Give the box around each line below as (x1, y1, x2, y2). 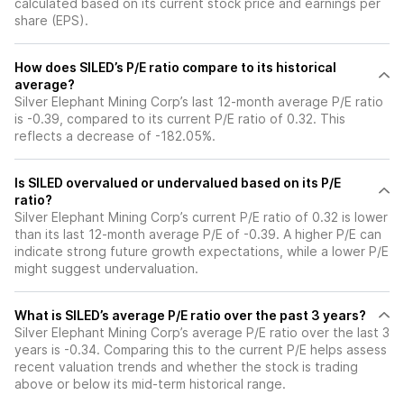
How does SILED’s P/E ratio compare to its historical (14, 60, 336, 75)
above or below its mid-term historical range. (14, 376, 286, 391)
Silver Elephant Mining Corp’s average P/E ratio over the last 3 (14, 325, 390, 340)
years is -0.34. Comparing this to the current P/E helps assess (14, 342, 387, 357)
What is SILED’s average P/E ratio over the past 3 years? (14, 308, 366, 323)
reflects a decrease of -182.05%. (14, 128, 216, 143)
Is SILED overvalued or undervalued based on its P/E (14, 175, 341, 190)
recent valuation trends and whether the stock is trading (14, 359, 358, 374)
